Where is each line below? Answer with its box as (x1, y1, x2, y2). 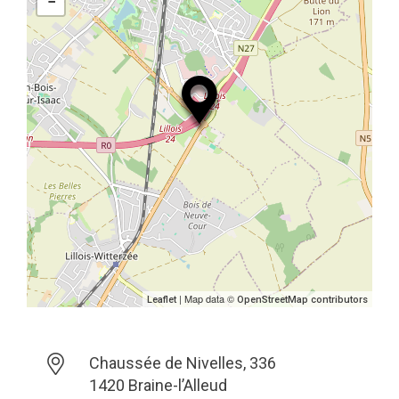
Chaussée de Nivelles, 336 (88, 354, 276, 372)
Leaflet (147, 294, 176, 305)
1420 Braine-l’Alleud (88, 376, 227, 395)
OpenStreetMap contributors (237, 294, 368, 305)
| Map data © (176, 291, 237, 305)
